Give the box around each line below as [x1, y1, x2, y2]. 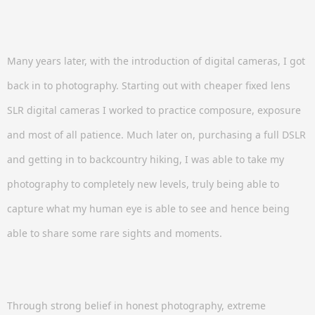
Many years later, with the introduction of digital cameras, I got [7, 53, 305, 67]
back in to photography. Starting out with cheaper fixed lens [7, 78, 290, 92]
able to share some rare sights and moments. [7, 226, 222, 240]
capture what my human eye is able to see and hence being [7, 201, 290, 215]
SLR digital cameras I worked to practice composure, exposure [7, 103, 301, 117]
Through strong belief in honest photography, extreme [7, 298, 266, 312]
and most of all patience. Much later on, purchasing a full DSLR [7, 127, 306, 141]
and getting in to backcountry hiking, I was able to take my [7, 152, 284, 166]
